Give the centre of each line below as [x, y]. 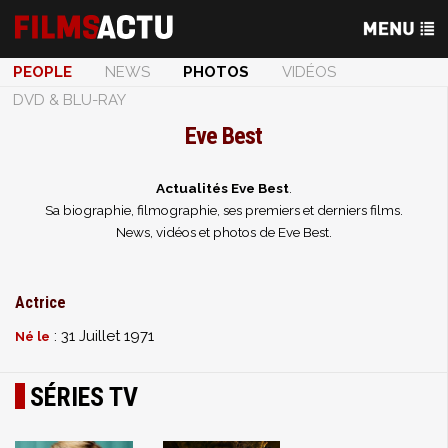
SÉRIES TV [84, 397]
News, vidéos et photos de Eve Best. [223, 232]
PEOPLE [42, 72]
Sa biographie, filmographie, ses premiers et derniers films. [223, 210]
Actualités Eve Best [222, 188]
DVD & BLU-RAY [69, 100]
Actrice [40, 302]
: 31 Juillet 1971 [102, 336]
